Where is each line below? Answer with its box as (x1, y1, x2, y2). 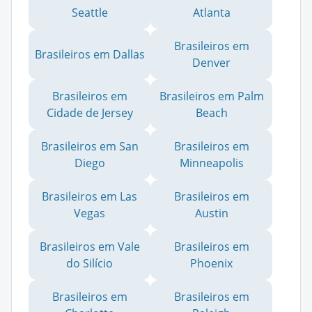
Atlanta (192, 4, 231, 20)
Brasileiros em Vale (39, 238, 140, 254)
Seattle (71, 4, 108, 20)
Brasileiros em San (40, 138, 139, 154)
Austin (194, 205, 228, 221)
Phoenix (190, 255, 233, 271)
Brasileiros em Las (42, 188, 137, 204)
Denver (192, 54, 231, 70)
